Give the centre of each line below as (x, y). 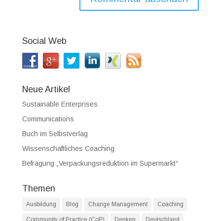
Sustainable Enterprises (60, 104)
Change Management (118, 204)
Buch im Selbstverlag (55, 134)
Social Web (44, 41)
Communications (48, 119)
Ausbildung (41, 204)
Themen (38, 189)
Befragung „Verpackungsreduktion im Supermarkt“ (100, 164)
